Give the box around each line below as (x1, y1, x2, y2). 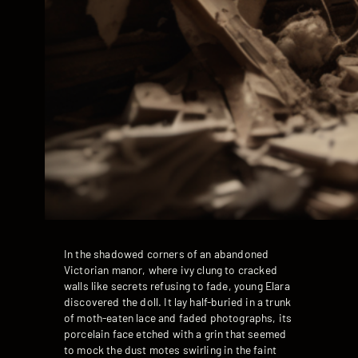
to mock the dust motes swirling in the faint (64, 342, 277, 356)
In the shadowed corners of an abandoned (64, 246, 269, 261)
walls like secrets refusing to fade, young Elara (64, 278, 290, 292)
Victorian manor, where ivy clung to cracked (64, 262, 277, 276)
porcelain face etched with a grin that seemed (64, 326, 287, 340)
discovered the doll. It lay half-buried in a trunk (64, 294, 292, 308)
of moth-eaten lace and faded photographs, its (64, 310, 292, 324)
